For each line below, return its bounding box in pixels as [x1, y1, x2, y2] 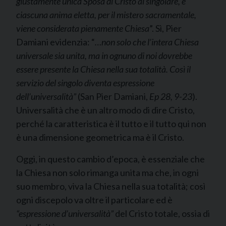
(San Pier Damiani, [78, 91, 149, 102]
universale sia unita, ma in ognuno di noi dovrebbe [16, 50, 192, 61]
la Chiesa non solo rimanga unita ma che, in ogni [16, 167, 199, 178]
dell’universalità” [16, 91, 78, 102]
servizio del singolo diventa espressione [16, 77, 154, 88]
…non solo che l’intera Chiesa [95, 36, 199, 47]
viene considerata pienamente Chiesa [16, 23, 149, 34]
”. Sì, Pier [149, 23, 182, 34]
